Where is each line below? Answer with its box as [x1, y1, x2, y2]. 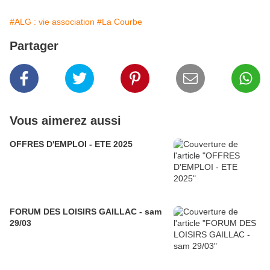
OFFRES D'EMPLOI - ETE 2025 [10, 139, 133, 149]
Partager [10, 39, 58, 53]
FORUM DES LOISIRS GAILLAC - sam [10, 207, 162, 217]
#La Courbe [97, 17, 142, 27]
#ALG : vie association [10, 17, 95, 27]
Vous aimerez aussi [10, 114, 121, 128]
